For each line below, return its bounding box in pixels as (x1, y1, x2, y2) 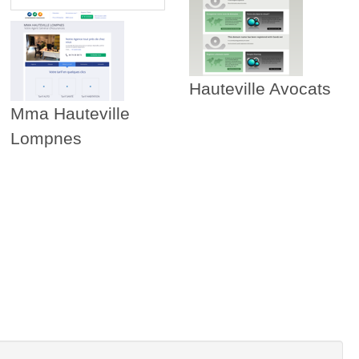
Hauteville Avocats (188, 79, 331, 99)
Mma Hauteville (10, 104, 131, 123)
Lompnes (10, 129, 83, 148)
